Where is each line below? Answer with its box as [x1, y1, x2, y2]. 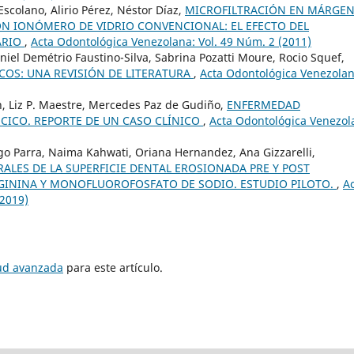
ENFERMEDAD [227, 96, 300, 112]
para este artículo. [63, 259, 163, 275]
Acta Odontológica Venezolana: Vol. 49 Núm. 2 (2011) [31, 33, 311, 49]
